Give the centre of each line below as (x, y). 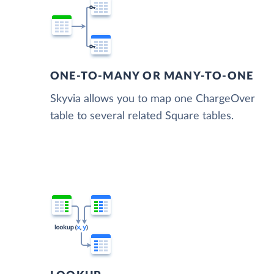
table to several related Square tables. (142, 117)
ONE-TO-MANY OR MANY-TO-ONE (152, 77)
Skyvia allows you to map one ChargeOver (153, 99)
